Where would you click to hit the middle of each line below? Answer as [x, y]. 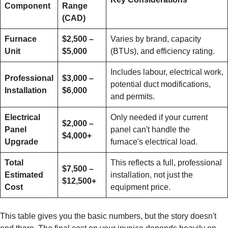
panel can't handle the [150, 130]
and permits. [133, 96]
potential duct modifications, [161, 84]
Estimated [24, 175]
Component [27, 6]
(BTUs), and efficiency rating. [163, 51]
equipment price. [140, 187]
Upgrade [21, 142]
